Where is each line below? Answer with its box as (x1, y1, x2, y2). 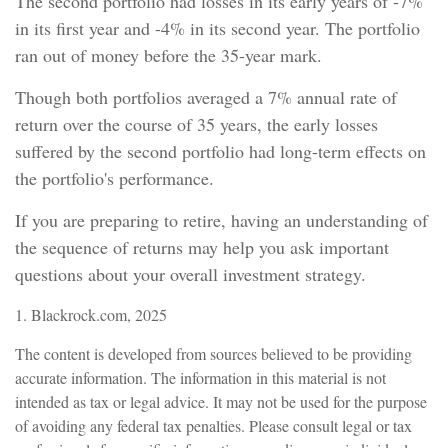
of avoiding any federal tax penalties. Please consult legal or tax (15, 415, 412, 437)
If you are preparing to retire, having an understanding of (15, 208, 428, 233)
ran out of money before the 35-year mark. (15, 43, 322, 68)
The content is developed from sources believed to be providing (15, 343, 412, 365)
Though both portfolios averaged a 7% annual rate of (15, 85, 397, 110)
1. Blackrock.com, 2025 (15, 304, 167, 326)
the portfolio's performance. (15, 166, 214, 191)
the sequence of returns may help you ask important (15, 235, 389, 260)
